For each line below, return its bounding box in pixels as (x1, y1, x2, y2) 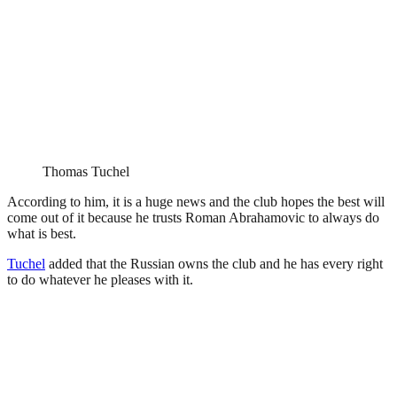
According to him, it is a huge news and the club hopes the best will (7, 194, 385, 210)
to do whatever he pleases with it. (7, 272, 193, 288)
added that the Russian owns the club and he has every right (45, 256, 383, 272)
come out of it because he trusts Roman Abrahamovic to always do (7, 210, 379, 226)
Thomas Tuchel (43, 164, 129, 180)
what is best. (7, 226, 76, 242)
